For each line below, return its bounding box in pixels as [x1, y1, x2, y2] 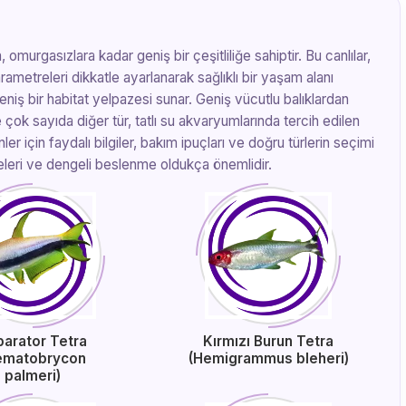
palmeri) [5, 367, 62, 384]
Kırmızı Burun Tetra [203, 333, 334, 350]
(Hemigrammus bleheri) [188, 350, 349, 367]
